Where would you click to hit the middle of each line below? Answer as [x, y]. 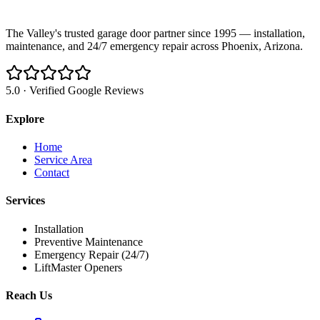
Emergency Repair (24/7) [91, 254]
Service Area [63, 159]
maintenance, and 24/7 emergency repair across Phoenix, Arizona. [154, 46]
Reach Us [29, 295]
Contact [52, 172]
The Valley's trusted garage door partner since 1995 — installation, [155, 34]
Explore [25, 119]
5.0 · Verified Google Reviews [75, 91]
